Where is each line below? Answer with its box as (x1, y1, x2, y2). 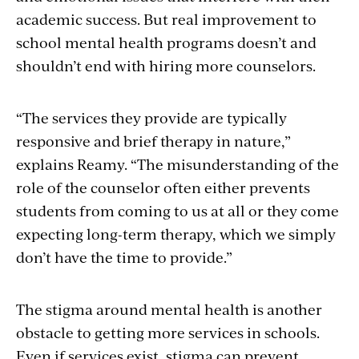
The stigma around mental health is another (16, 298, 322, 319)
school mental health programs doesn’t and (16, 31, 317, 52)
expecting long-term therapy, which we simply (16, 223, 336, 244)
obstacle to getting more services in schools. (16, 321, 320, 342)
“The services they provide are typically (16, 107, 287, 127)
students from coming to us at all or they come (16, 200, 339, 220)
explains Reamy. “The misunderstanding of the (16, 153, 339, 174)
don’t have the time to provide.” (16, 246, 232, 267)
